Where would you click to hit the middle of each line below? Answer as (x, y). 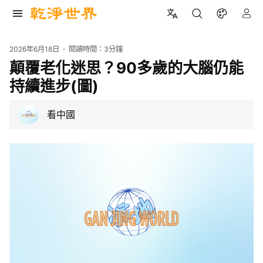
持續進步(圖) (54, 86)
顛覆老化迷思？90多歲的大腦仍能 (127, 68)
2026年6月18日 (34, 49)
